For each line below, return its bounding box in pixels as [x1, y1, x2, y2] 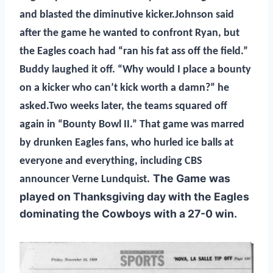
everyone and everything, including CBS [19, 155, 202, 166]
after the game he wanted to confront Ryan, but [19, 27, 239, 38]
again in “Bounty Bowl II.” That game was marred [19, 119, 244, 130]
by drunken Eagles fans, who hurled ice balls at [19, 137, 233, 148]
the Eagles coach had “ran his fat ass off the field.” [19, 46, 248, 57]
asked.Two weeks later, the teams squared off [19, 101, 227, 112]
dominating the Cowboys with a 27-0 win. [19, 207, 237, 220]
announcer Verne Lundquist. [19, 174, 150, 185]
